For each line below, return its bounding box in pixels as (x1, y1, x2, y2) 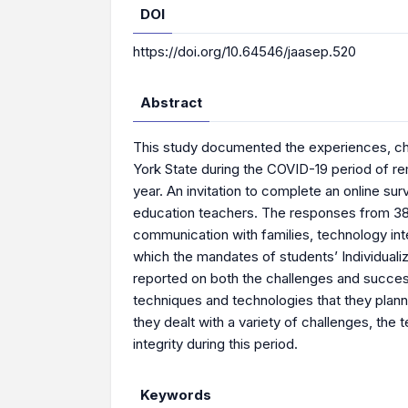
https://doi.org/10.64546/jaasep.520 (133, 43, 356, 60)
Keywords (140, 386, 211, 403)
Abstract (140, 94, 202, 111)
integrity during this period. (133, 335, 298, 352)
